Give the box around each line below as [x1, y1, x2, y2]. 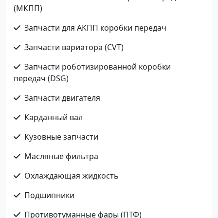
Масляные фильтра [24, 150, 98, 162]
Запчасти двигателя [24, 92, 100, 103]
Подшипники [24, 189, 74, 200]
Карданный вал [24, 111, 83, 123]
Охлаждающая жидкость [24, 170, 119, 181]
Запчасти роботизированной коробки [24, 61, 171, 72]
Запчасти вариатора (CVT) [24, 41, 124, 53]
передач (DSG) [14, 73, 69, 84]
